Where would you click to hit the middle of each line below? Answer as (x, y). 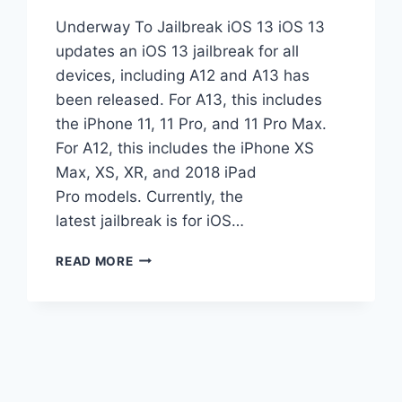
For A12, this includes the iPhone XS (185, 148)
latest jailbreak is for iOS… (150, 220)
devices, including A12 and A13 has (183, 75)
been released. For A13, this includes (189, 99)
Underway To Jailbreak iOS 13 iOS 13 (191, 26)
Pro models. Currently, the (150, 196)
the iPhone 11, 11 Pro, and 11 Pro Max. (192, 123)
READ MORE (95, 261)
